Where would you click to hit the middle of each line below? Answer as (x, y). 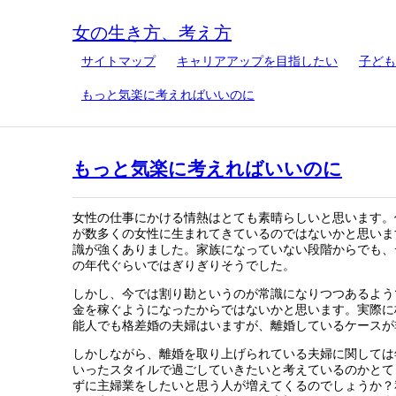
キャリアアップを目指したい (257, 61)
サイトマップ (118, 61)
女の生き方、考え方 (152, 33)
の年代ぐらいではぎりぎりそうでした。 (184, 265)
